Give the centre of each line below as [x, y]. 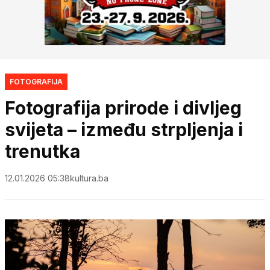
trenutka [42, 151]
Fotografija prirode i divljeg [123, 108]
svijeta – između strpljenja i [124, 129]
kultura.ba [89, 178]
